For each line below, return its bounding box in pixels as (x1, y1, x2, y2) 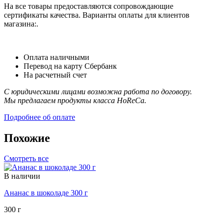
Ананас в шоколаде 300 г (4, 189, 88, 197)
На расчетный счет (24, 70, 87, 79)
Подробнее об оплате (4, 112, 75, 121)
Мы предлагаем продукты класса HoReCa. (4, 96, 146, 105)
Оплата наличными (24, 53, 89, 61)
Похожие (4, 131, 50, 144)
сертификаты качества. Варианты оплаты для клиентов (4, 10, 190, 19)
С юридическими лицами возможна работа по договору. (4, 87, 192, 96)
